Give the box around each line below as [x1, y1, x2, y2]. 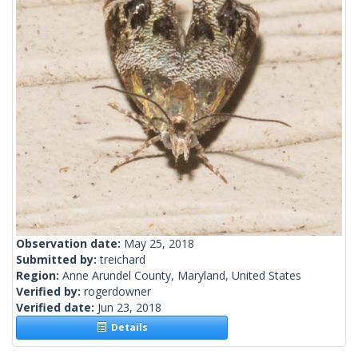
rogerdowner [84, 284, 151, 300]
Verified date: [16, 300, 97, 316]
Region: [16, 268, 62, 284]
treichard [100, 252, 145, 268]
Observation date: [16, 236, 124, 252]
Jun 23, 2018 [97, 300, 161, 316]
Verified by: [16, 284, 84, 300]
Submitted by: [16, 252, 100, 268]
